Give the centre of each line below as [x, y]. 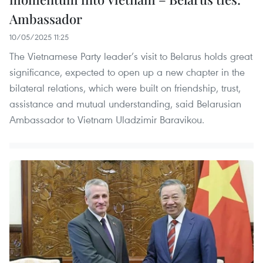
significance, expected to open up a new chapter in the [127, 72]
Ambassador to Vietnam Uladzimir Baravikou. [107, 119]
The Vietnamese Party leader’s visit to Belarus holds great [131, 56]
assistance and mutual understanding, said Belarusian [125, 103]
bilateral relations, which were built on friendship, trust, [125, 87]
